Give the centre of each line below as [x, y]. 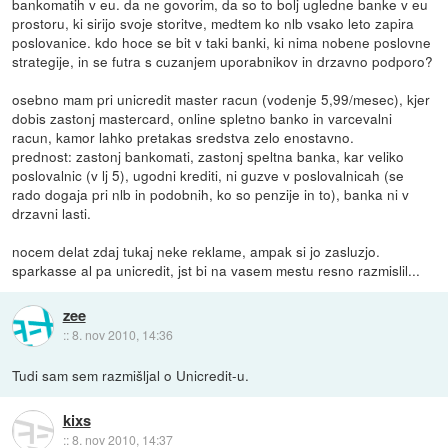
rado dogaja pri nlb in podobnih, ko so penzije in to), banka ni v [211, 193]
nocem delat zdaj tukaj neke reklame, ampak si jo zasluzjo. [196, 250]
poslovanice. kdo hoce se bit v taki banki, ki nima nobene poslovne [222, 41]
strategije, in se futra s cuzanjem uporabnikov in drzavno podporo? [223, 60]
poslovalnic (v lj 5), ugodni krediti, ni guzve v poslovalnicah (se [208, 174]
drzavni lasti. [52, 212]
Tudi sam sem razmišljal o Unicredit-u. [131, 374]
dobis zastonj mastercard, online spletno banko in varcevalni [202, 117]
